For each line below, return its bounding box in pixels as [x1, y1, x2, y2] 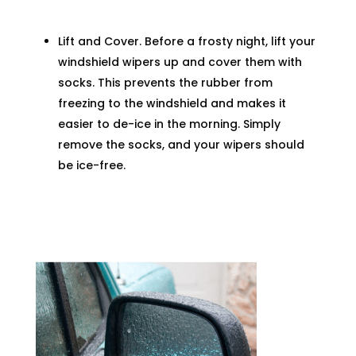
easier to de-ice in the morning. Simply [57, 116, 281, 133]
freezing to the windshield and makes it [57, 95, 286, 112]
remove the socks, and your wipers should [57, 137, 304, 153]
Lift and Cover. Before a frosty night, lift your [57, 33, 315, 50]
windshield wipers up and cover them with [57, 54, 302, 71]
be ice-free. [57, 157, 126, 174]
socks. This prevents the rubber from [57, 75, 273, 91]
